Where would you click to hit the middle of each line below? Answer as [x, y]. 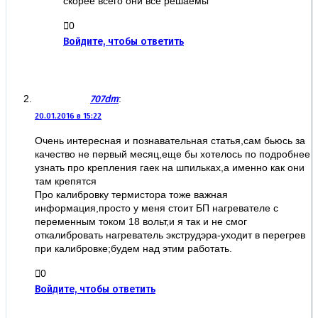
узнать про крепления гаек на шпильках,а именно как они [170, 167]
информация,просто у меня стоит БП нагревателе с [157, 208]
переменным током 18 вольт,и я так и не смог [141, 221]
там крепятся [66, 181]
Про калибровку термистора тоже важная [131, 194]
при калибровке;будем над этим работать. [133, 248]
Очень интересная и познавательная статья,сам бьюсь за [170, 140]
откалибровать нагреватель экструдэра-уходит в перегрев [170, 235]
